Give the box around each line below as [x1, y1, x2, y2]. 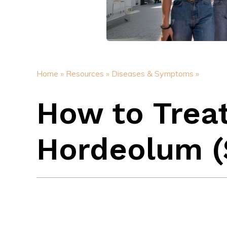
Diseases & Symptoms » [111, 68, 199, 79]
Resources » [66, 68, 109, 79]
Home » [36, 68, 64, 79]
